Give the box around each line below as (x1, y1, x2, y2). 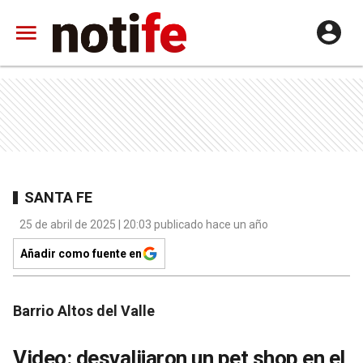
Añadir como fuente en (20, 247, 142, 260)
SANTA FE (24, 188, 92, 206)
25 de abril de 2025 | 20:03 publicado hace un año (19, 218, 268, 231)
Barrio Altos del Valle (13, 302, 155, 319)
